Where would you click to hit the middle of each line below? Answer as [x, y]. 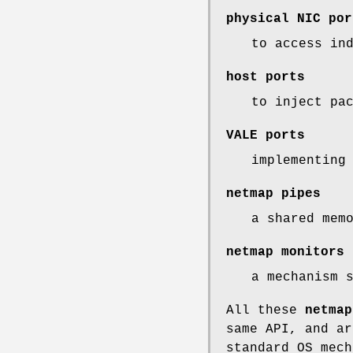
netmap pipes [273, 193]
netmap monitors [285, 252]
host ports [266, 77]
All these [266, 310]
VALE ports [266, 135]
